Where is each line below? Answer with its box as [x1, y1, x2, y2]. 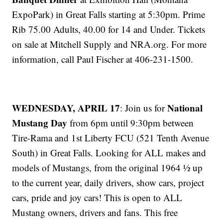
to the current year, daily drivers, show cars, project [12, 176, 205, 189]
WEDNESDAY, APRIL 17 [12, 101, 120, 114]
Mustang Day [12, 115, 68, 129]
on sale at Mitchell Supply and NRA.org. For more [12, 37, 207, 50]
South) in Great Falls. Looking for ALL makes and [12, 146, 207, 159]
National [167, 101, 203, 114]
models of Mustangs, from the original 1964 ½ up [12, 161, 203, 174]
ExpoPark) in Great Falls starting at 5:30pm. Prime [12, 7, 206, 20]
